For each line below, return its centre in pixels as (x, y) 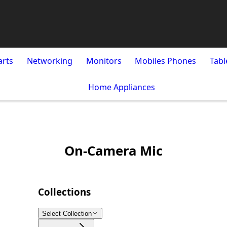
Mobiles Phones (166, 61)
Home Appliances (122, 87)
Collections (64, 192)
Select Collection (67, 214)
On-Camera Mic (113, 151)
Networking (49, 61)
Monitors (104, 61)
